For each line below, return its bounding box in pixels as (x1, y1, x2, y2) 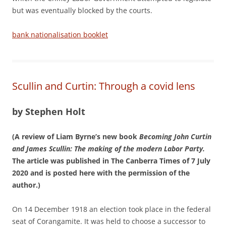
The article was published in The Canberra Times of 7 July (12, 156, 210, 165)
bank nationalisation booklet (12, 30, 108, 39)
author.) (12, 180, 40, 190)
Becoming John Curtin (139, 132, 211, 141)
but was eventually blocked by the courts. (12, 6, 152, 15)
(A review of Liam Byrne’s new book (12, 132, 139, 141)
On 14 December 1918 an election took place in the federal (12, 204, 211, 214)
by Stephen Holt (12, 105, 85, 118)
